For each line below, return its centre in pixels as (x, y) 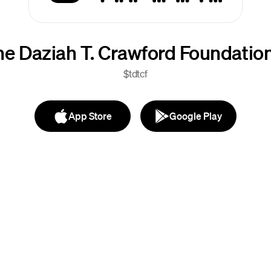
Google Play (196, 116)
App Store (90, 116)
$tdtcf (135, 73)
